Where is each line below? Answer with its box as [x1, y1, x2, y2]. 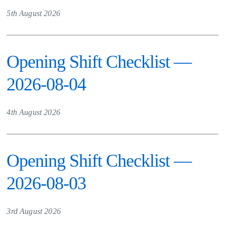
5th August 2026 [7, 9, 60, 18]
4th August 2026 [7, 108, 60, 117]
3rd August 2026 [7, 207, 61, 215]
